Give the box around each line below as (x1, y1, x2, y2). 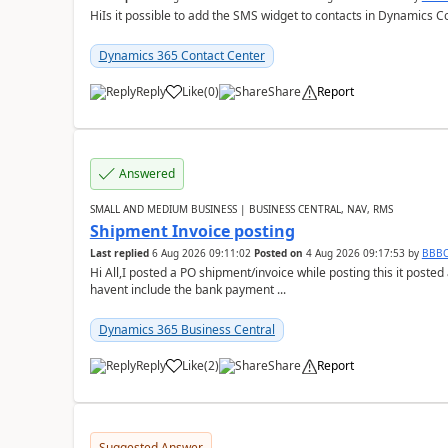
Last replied (89, 246, 149, 260)
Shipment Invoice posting (89, 220, 295, 242)
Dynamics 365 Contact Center (98, 47, 265, 64)
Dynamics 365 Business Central (98, 321, 275, 338)
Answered (118, 165, 175, 182)
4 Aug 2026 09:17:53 (305, 246, 405, 260)
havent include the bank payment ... (89, 281, 286, 298)
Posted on (253, 246, 303, 260)
